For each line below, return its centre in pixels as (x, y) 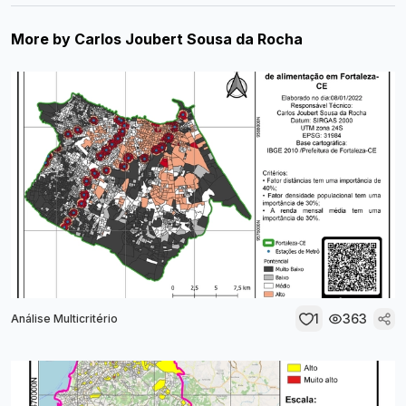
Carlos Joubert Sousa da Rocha (188, 39)
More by (43, 39)
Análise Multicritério (64, 318)
